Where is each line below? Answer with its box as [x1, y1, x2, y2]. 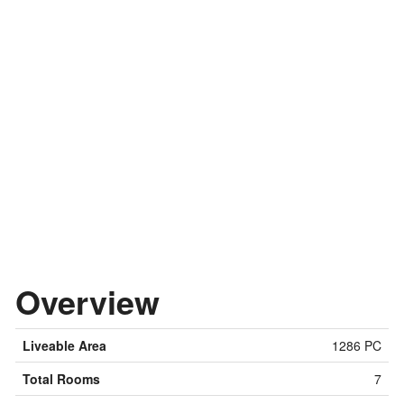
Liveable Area [23, 336, 106, 355]
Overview [15, 278, 160, 326]
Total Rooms [23, 370, 100, 389]
